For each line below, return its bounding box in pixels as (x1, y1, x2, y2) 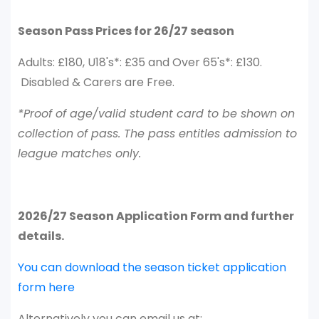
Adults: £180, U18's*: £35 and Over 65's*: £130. (18, 54, 262, 70)
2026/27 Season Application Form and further (18, 208, 294, 224)
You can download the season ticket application (18, 259, 286, 276)
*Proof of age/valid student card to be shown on (18, 105, 295, 122)
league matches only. (18, 145, 141, 162)
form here (18, 279, 75, 296)
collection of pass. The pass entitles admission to (18, 125, 297, 142)
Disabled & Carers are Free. (18, 74, 174, 90)
